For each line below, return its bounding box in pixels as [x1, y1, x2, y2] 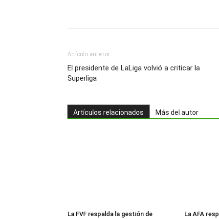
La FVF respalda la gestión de [67, 210, 153, 218]
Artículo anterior [67, 51, 110, 58]
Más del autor [155, 109, 198, 117]
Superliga [67, 74, 97, 83]
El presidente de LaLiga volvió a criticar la [67, 64, 200, 73]
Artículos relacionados [73, 109, 144, 117]
